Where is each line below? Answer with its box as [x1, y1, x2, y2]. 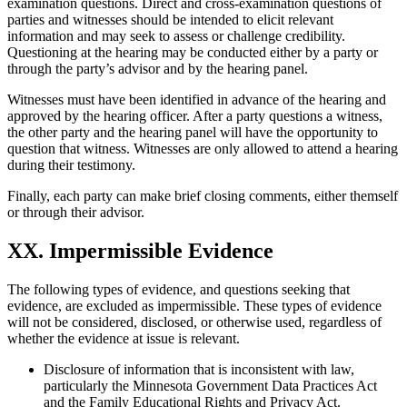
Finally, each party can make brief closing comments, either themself [7, 188, 398, 204]
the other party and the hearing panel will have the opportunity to [7, 124, 378, 141]
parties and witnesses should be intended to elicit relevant [7, 12, 333, 28]
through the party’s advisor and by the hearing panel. [7, 61, 308, 77]
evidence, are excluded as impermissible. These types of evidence [7, 298, 382, 314]
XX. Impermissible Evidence [7, 239, 273, 263]
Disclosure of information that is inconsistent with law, [44, 362, 354, 378]
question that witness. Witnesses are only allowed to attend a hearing [7, 141, 398, 157]
